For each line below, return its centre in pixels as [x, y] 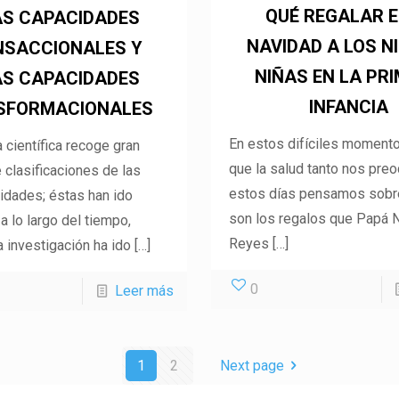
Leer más [145, 291]
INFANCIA [349, 107]
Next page [252, 366]
